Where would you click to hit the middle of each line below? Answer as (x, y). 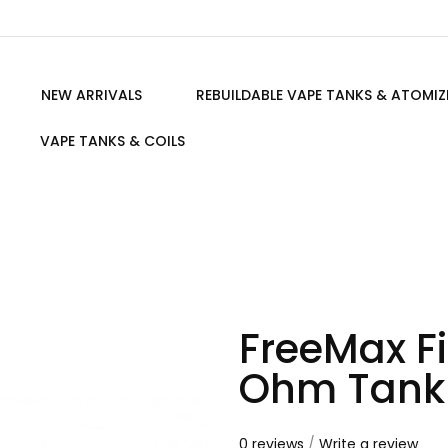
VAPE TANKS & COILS (112, 141)
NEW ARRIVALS (91, 95)
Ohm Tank (342, 389)
